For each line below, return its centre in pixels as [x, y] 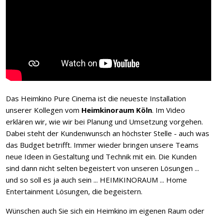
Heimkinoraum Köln [117, 110]
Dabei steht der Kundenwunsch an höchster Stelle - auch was [108, 133]
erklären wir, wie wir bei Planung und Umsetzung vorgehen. [104, 121]
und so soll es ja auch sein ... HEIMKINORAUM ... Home [96, 179]
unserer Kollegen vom [44, 110]
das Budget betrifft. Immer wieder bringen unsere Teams [102, 145]
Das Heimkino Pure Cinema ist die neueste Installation [96, 98]
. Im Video [169, 110]
